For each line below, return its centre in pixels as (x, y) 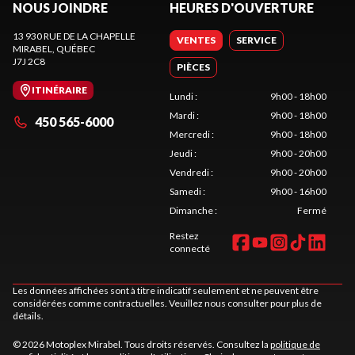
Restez (184, 236)
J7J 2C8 (29, 61)
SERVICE (256, 40)
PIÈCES (193, 67)
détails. (28, 316)
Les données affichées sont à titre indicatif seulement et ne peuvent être (166, 290)
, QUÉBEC (74, 49)
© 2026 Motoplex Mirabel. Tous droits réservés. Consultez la (141, 344)
